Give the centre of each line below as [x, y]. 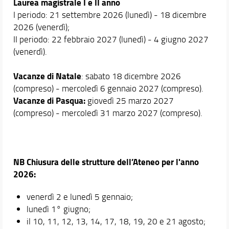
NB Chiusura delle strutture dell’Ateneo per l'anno [106, 162]
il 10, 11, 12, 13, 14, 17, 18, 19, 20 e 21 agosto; [116, 221]
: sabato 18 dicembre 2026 [131, 76]
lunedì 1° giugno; [58, 209]
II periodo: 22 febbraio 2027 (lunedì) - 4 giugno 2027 [111, 39]
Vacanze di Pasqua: [50, 100]
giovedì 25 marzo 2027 [130, 100]
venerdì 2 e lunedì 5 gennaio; [79, 196]
